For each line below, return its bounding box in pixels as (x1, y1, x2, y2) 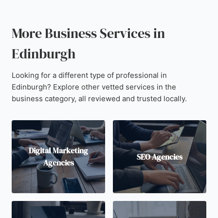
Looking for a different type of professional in (12, 71, 167, 80)
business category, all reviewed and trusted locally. (12, 94, 187, 103)
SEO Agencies (137, 151, 182, 162)
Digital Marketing (29, 145, 88, 156)
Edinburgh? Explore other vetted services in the (12, 82, 176, 91)
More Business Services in (12, 24, 165, 42)
